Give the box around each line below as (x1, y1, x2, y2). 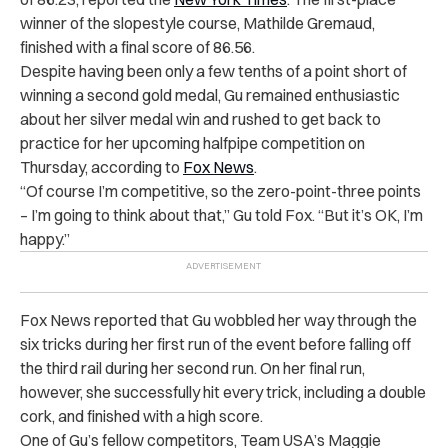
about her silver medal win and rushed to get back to (20, 109, 381, 130)
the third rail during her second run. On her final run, (20, 358, 365, 379)
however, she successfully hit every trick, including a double (20, 382, 426, 403)
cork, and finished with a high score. (20, 406, 266, 427)
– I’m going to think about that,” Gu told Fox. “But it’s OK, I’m (20, 205, 423, 226)
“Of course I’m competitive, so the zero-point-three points (20, 181, 421, 202)
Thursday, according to (20, 157, 183, 178)
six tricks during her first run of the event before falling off (20, 334, 411, 355)
